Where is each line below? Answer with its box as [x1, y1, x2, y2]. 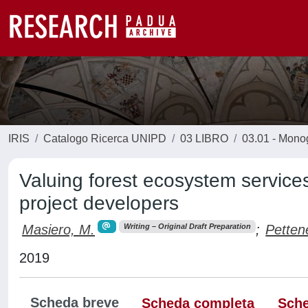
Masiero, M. [22, 221, 95, 237]
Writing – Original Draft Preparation [123, 222, 251, 231]
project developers [19, 192, 179, 214]
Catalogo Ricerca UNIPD [43, 133, 166, 144]
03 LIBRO [180, 133, 228, 144]
